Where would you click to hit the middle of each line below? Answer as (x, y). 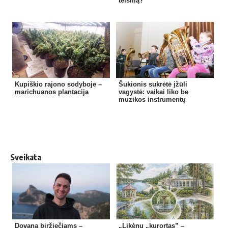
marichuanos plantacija (52, 92)
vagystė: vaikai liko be (153, 92)
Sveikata (26, 158)
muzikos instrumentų (152, 100)
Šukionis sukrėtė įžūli (153, 84)
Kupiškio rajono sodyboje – (59, 84)
